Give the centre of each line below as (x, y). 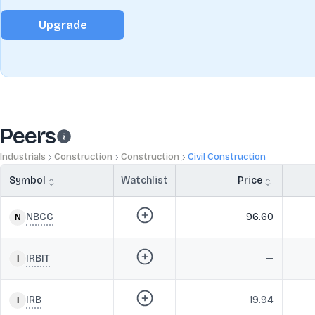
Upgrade (63, 25)
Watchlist (144, 180)
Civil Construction (227, 157)
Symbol (27, 180)
